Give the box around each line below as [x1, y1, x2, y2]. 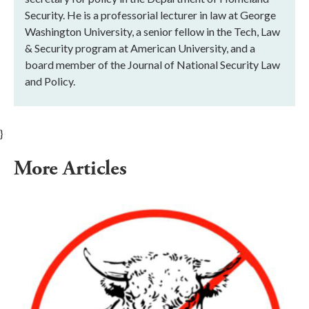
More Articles [14, 154, 132, 182]
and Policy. [25, 74, 75, 88]
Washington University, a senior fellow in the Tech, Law [25, 24, 280, 38]
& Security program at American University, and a [25, 41, 255, 54]
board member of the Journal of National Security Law [25, 57, 280, 71]
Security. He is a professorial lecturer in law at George [25, 8, 276, 21]
